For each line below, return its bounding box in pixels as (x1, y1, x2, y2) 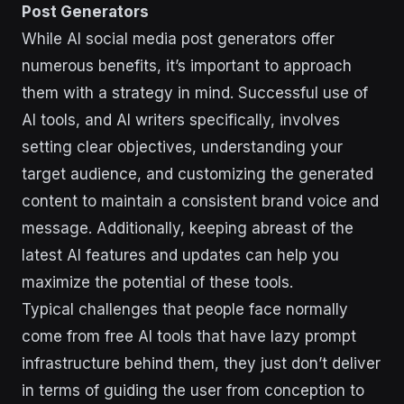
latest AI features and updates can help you (22, 245, 339, 264)
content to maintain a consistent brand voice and (22, 191, 379, 210)
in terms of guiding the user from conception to (22, 381, 364, 399)
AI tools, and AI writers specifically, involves (22, 110, 340, 129)
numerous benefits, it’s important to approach (22, 56, 352, 75)
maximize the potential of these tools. (22, 272, 293, 291)
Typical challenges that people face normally (22, 299, 348, 318)
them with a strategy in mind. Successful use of (22, 83, 368, 102)
